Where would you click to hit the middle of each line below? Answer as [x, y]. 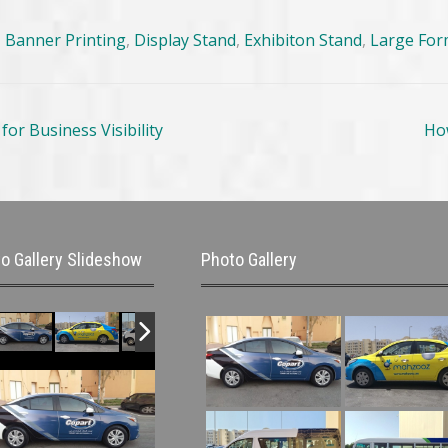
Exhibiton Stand [303, 40]
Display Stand [185, 40]
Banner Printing [65, 40]
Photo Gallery [248, 260]
